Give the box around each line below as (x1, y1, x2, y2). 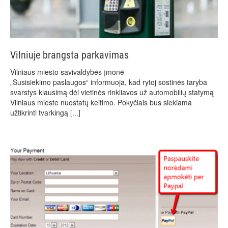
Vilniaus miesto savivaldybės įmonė (10, 66, 124, 77)
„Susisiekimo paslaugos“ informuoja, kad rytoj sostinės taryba (10, 76, 207, 87)
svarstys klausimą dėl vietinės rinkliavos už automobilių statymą (10, 87, 214, 97)
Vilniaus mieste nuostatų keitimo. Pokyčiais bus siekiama (10, 97, 192, 107)
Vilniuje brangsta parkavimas (10, 48, 129, 61)
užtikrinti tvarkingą (10, 107, 70, 118)
